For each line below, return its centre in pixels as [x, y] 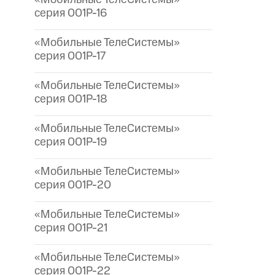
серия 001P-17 [70, 56]
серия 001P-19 [71, 142]
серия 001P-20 [73, 185]
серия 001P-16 [71, 14]
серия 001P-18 [71, 99]
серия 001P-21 [71, 228]
